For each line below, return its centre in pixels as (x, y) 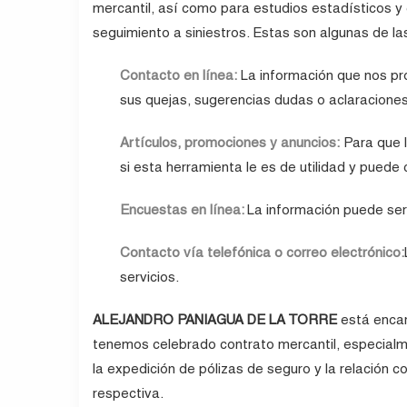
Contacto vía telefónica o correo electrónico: (262, 253)
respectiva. (128, 393)
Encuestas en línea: (184, 210)
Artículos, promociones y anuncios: (230, 143)
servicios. (149, 277)
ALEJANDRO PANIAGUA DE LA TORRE (215, 320)
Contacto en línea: (179, 75)
